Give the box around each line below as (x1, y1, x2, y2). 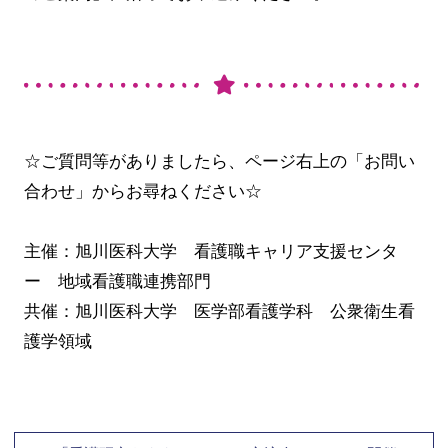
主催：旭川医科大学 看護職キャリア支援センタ (23, 242, 398, 262)
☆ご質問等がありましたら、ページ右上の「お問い (23, 151, 415, 171)
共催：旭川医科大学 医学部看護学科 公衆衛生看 (23, 302, 415, 322)
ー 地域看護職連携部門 (23, 272, 228, 292)
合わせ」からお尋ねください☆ (23, 181, 262, 201)
